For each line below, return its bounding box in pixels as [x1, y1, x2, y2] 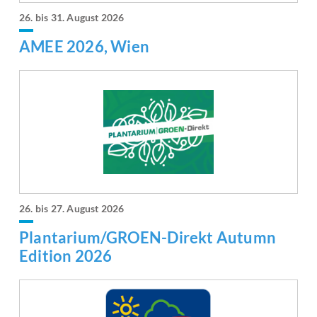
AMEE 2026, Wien [19, 36, 149, 56]
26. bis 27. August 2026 [19, 202, 125, 214]
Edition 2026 [19, 246, 113, 265]
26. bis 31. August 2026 [19, 11, 125, 23]
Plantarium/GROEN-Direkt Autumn [19, 227, 277, 247]
